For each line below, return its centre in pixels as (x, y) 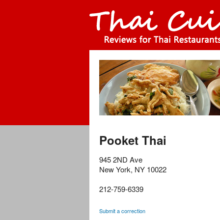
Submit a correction (122, 211)
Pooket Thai (133, 140)
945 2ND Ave (121, 160)
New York (115, 169)
